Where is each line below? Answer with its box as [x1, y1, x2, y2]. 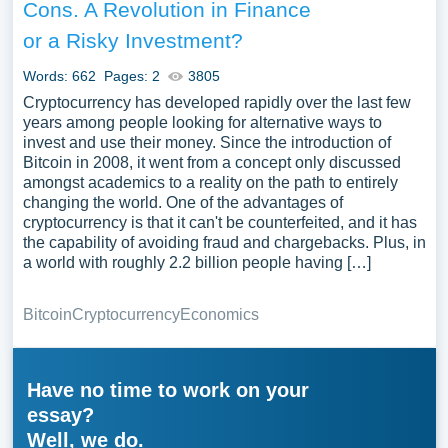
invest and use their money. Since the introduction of [22, 134, 391, 151]
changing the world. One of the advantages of [22, 194, 343, 211]
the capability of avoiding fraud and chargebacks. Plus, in [22, 234, 426, 251]
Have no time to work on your [26, 379, 309, 401]
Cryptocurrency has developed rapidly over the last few [22, 94, 411, 111]
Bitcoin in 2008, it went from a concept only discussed [22, 154, 401, 171]
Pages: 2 [103, 68, 160, 84]
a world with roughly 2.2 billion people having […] [22, 254, 371, 271]
